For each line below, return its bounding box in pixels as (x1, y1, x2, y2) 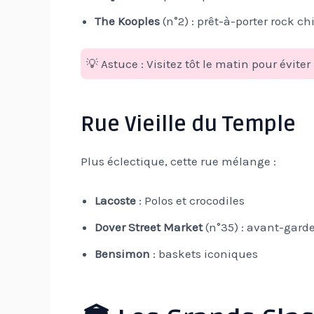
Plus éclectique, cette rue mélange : (80, 154, 276, 169)
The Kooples (94, 13, 160, 28)
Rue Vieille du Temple (80, 111, 296, 138)
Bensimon (94, 246, 150, 261)
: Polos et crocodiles (135, 193, 245, 207)
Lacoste (94, 193, 136, 207)
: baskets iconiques (149, 246, 258, 261)
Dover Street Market (94, 219, 203, 234)
